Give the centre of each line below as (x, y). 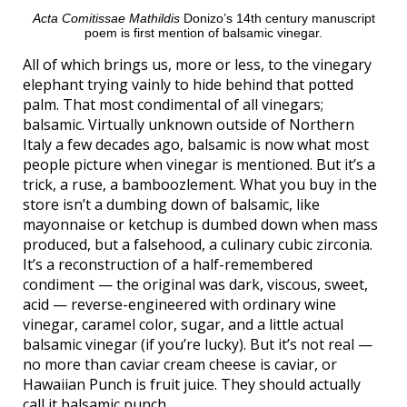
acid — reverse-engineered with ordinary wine (179, 305)
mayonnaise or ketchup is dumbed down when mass (200, 225)
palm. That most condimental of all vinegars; (173, 105)
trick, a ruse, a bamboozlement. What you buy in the (200, 185)
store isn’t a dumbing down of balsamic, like (171, 205)
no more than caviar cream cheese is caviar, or (180, 365)
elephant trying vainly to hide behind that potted (188, 85)
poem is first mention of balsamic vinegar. (203, 33)
